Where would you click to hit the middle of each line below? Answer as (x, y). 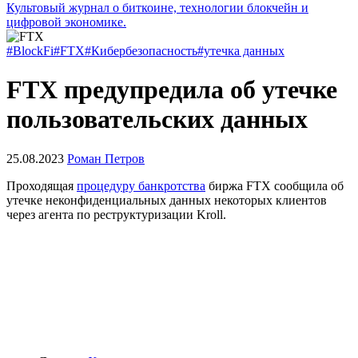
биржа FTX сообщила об (274, 185)
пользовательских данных (157, 119)
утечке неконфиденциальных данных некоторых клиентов (167, 200)
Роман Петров (106, 158)
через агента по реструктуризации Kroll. (116, 214)
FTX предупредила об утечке (172, 90)
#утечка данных (241, 51)
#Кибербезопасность (141, 51)
